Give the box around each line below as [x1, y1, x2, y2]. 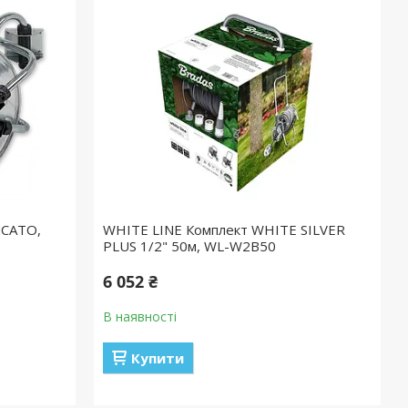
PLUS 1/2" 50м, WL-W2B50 [103, 237, 277, 255]
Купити [131, 349, 185, 367]
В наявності [103, 308, 178, 325]
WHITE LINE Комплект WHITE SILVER [103, 220, 346, 239]
